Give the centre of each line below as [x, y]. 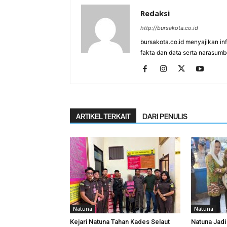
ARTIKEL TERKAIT [103, 117]
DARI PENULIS [165, 117]
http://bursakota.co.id [169, 28]
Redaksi [155, 13]
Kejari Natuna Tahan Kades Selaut [120, 222]
